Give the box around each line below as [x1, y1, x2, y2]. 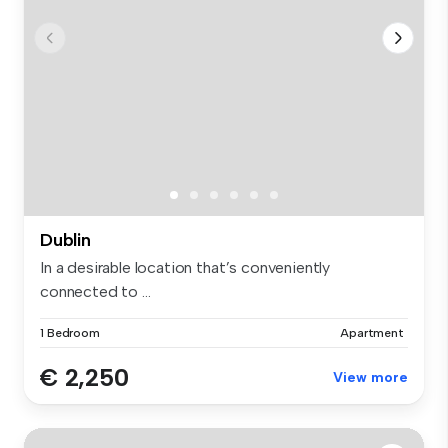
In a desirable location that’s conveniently [40, 258, 331, 278]
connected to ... [40, 282, 151, 302]
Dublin [40, 229, 91, 252]
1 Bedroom [40, 326, 100, 341]
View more [333, 369, 408, 387]
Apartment [340, 326, 404, 341]
